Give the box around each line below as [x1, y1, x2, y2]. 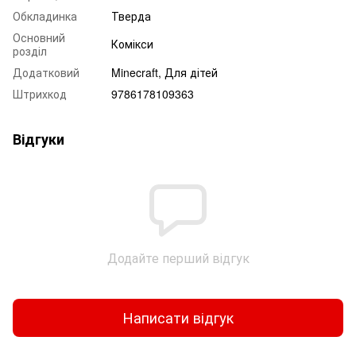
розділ [13, 42, 47, 59]
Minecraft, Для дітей [111, 64, 218, 80]
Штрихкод [13, 85, 67, 102]
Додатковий [13, 64, 79, 80]
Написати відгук [122, 307, 234, 328]
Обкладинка [13, 7, 77, 24]
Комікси [111, 35, 153, 52]
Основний [13, 29, 65, 45]
